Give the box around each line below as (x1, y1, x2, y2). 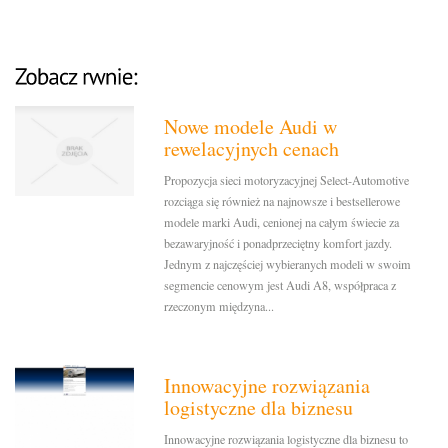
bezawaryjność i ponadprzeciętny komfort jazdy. (164, 235, 393, 252)
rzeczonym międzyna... (164, 298, 275, 315)
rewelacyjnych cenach (164, 135, 340, 163)
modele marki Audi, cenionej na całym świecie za (164, 214, 400, 231)
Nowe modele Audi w (164, 113, 338, 141)
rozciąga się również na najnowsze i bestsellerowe (164, 193, 401, 210)
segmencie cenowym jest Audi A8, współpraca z (164, 277, 397, 294)
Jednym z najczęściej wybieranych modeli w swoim (164, 256, 412, 273)
